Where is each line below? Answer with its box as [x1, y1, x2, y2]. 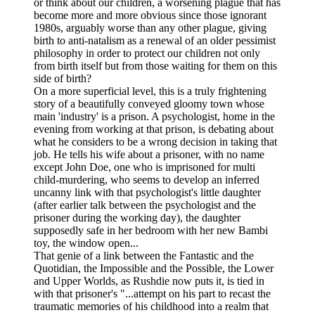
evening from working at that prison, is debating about [34, 122, 274, 135]
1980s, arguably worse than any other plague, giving [34, 21, 266, 34]
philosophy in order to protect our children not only [34, 46, 260, 59]
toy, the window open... [34, 236, 139, 249]
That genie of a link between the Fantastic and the [34, 249, 254, 262]
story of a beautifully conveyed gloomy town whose [34, 97, 264, 110]
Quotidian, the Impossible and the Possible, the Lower [34, 262, 274, 274]
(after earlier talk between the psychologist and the [34, 198, 256, 211]
